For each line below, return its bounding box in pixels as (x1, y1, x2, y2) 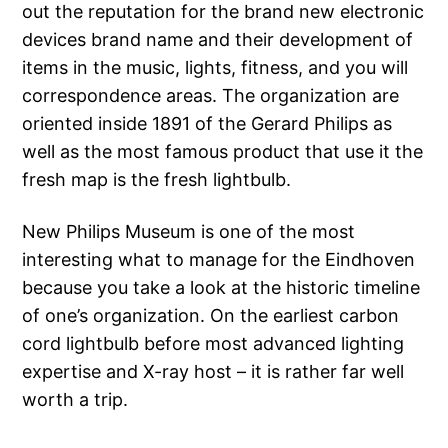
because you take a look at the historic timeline (22, 277, 421, 299)
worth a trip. (22, 389, 129, 411)
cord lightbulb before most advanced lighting (22, 333, 405, 355)
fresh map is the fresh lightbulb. (22, 169, 292, 191)
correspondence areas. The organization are (22, 85, 400, 107)
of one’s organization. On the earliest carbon (22, 305, 400, 327)
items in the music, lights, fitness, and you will (22, 57, 409, 79)
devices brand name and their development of (22, 29, 414, 51)
